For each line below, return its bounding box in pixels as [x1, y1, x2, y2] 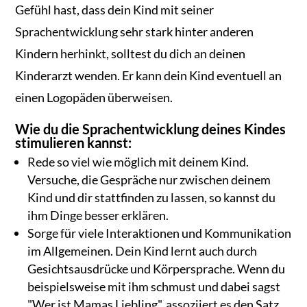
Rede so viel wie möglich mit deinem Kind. [27, 153, 249, 169]
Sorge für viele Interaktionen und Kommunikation [27, 225, 292, 241]
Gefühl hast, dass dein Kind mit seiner [15, 1, 214, 17]
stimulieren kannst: [15, 134, 132, 151]
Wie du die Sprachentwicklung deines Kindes [15, 120, 286, 137]
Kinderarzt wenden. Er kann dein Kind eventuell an [15, 67, 282, 83]
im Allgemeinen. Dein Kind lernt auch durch [27, 243, 258, 258]
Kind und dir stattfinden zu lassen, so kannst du [27, 189, 276, 205]
